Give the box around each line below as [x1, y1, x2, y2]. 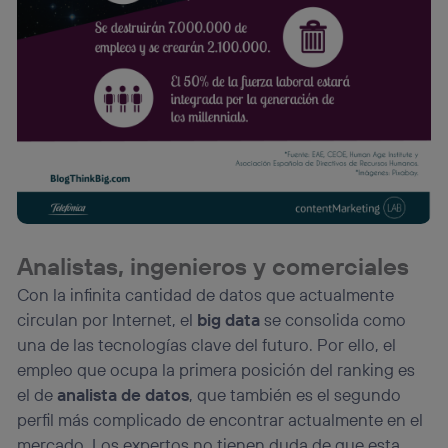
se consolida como [260, 309, 407, 331]
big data [197, 309, 261, 331]
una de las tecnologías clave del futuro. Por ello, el [17, 334, 397, 356]
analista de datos [57, 384, 190, 406]
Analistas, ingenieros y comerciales [17, 251, 410, 282]
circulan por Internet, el [17, 309, 198, 331]
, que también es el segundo [189, 384, 402, 406]
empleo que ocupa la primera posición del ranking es [17, 359, 416, 381]
